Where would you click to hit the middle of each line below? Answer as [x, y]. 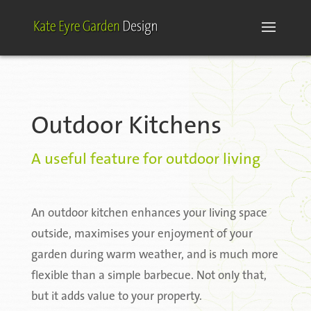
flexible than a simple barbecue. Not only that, [149, 276]
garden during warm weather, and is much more [154, 255]
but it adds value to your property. [116, 297]
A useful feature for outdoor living [145, 160]
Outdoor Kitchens [126, 127]
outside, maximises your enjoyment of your [142, 234]
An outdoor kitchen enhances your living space [149, 213]
